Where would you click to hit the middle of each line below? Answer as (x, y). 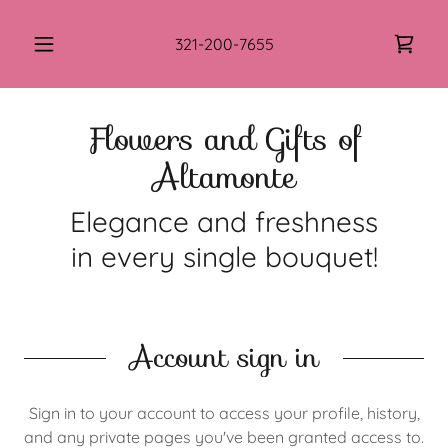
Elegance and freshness (224, 221)
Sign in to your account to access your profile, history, (224, 413)
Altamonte (224, 177)
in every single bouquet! (224, 256)
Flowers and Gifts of (224, 139)
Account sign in (224, 357)
